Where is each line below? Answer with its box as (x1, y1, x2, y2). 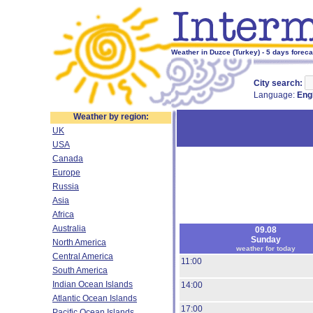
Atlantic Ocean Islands (52, 293, 137, 303)
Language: (254, 90, 297, 100)
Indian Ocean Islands (52, 279, 133, 289)
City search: (254, 78, 303, 88)
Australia (52, 224, 86, 233)
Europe (52, 168, 80, 177)
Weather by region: (73, 112, 149, 122)
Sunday (251, 235, 281, 245)
